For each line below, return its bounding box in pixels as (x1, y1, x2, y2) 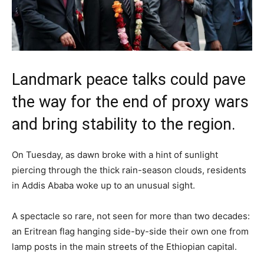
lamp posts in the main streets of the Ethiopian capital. (12, 240, 237, 252)
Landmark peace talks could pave (12, 70, 246, 89)
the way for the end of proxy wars (12, 92, 249, 111)
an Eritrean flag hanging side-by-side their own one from (12, 225, 249, 237)
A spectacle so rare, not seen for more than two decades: (12, 210, 250, 222)
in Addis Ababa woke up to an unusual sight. (12, 179, 195, 191)
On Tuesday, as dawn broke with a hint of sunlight (12, 148, 218, 160)
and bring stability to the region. (12, 114, 236, 134)
